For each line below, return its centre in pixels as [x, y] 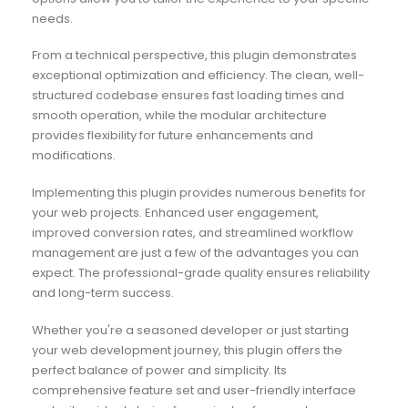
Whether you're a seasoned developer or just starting [190, 330]
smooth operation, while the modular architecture [179, 116]
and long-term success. [102, 293]
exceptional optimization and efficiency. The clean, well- [198, 76]
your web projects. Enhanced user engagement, [175, 213]
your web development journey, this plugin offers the [187, 350]
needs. [52, 18]
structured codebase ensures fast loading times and [188, 96]
